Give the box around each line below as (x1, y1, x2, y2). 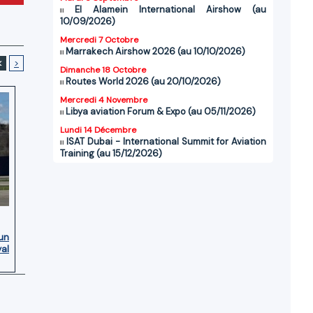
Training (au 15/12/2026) (60, 147, 162, 160)
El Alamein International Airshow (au (75, 3, 266, 16)
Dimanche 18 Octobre (60, 64, 146, 76)
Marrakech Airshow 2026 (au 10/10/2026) (66, 45, 245, 58)
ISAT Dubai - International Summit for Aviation (66, 136, 266, 148)
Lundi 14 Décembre (60, 124, 136, 136)
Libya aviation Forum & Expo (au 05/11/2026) (66, 105, 256, 118)
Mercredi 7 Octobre (60, 34, 138, 46)
